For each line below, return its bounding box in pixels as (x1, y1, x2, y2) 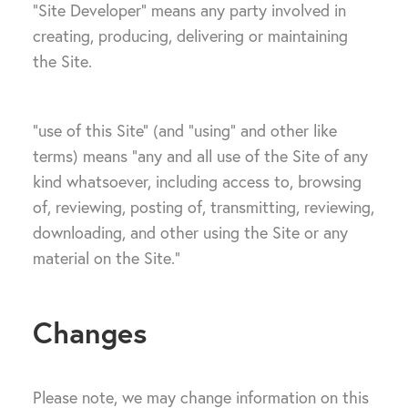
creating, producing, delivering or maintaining (33, 25, 348, 46)
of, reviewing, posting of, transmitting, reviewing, (33, 197, 374, 218)
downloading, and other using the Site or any (33, 222, 348, 243)
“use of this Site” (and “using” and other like (33, 120, 337, 141)
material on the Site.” (33, 248, 180, 269)
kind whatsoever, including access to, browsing (33, 171, 362, 192)
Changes (33, 313, 147, 352)
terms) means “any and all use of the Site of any (33, 146, 368, 167)
